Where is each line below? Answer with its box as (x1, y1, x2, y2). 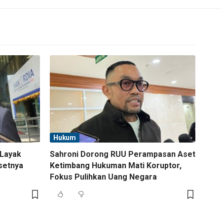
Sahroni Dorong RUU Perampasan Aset (50, 149, 195, 159)
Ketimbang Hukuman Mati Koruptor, (50, 160, 182, 170)
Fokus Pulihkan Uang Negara (50, 172, 157, 182)
